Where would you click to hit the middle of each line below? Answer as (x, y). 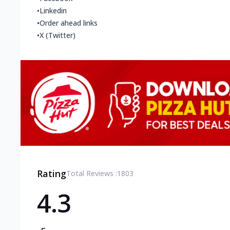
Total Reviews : (92, 173)
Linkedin (53, 11)
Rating (52, 173)
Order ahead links (69, 23)
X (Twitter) (57, 35)
